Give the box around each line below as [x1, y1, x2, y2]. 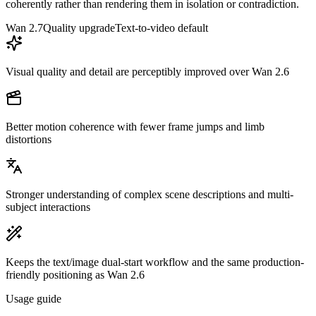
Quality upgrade [43, 22, 115, 35]
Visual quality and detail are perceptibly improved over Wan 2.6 [6, 66, 289, 78]
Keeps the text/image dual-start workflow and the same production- [6, 256, 304, 269]
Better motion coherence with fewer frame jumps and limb [6, 121, 265, 133]
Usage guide [6, 293, 61, 305]
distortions [6, 133, 51, 146]
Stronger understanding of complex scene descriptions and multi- [6, 188, 293, 201]
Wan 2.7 [6, 22, 43, 35]
